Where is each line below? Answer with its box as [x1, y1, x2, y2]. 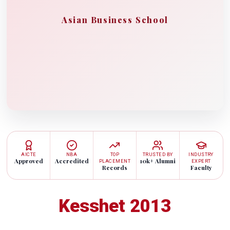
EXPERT [191, 158, 211, 164]
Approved [14, 157, 43, 165]
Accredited [54, 157, 89, 165]
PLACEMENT [99, 158, 131, 164]
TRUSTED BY [142, 151, 173, 158]
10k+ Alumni [140, 157, 176, 165]
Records [102, 164, 127, 172]
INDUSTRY [188, 151, 214, 158]
